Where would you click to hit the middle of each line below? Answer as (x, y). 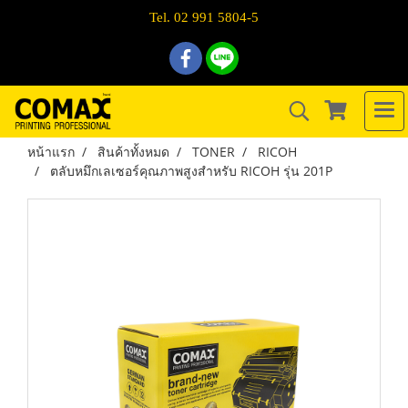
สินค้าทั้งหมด (133, 152)
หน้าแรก (51, 152)
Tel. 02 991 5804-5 (204, 17)
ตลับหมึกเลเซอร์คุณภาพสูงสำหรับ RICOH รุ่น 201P (191, 171)
